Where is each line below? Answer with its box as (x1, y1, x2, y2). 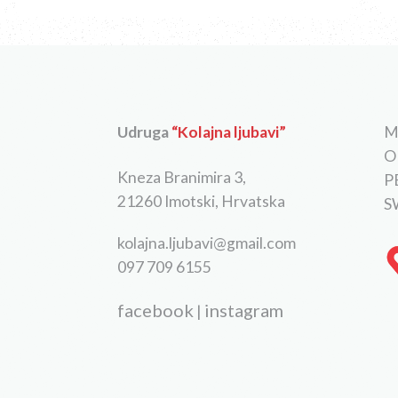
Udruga (116, 122, 171, 141)
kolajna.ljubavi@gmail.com (116, 233, 296, 252)
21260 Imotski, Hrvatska (116, 191, 285, 211)
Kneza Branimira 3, (116, 167, 246, 187)
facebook (116, 298, 194, 321)
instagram (203, 298, 283, 321)
